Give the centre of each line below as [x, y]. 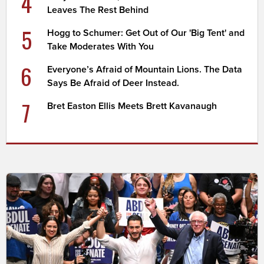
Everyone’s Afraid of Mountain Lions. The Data [145, 70]
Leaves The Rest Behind [98, 10]
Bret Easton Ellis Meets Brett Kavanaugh [132, 106]
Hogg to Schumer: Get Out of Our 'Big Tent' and [146, 33]
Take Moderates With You [101, 47]
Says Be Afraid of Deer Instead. [113, 83]
